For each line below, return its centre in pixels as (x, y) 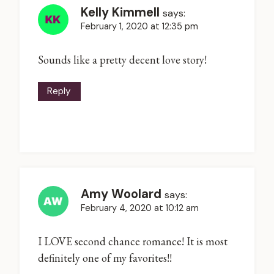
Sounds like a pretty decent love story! (122, 60)
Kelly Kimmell (120, 12)
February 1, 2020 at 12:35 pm (139, 26)
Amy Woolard (121, 194)
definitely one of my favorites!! (105, 258)
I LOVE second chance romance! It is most (133, 242)
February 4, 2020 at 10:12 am (140, 208)
